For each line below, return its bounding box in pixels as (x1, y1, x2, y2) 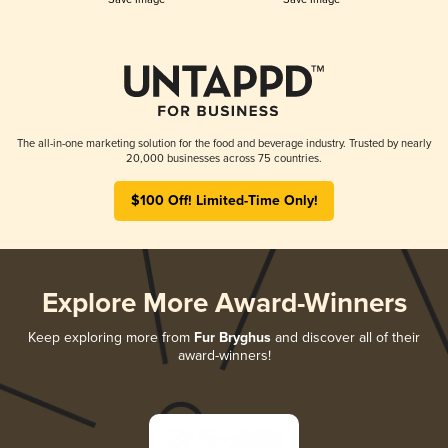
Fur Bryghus (194, 328, 271, 347)
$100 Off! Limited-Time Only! (130, 191, 318, 210)
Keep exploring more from (28, 328, 194, 346)
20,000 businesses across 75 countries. (126, 151, 322, 165)
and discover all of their (271, 328, 420, 346)
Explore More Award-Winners (41, 286, 407, 322)
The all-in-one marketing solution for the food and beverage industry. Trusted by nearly (17, 136, 431, 150)
